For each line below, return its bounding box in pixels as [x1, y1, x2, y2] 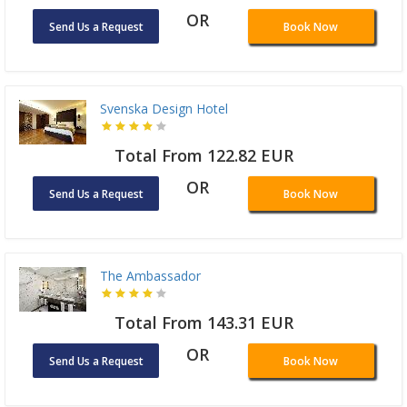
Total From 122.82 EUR [114, 144, 293, 167]
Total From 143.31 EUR [114, 312, 293, 334]
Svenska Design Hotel [100, 100, 228, 118]
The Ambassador [100, 267, 201, 285]
